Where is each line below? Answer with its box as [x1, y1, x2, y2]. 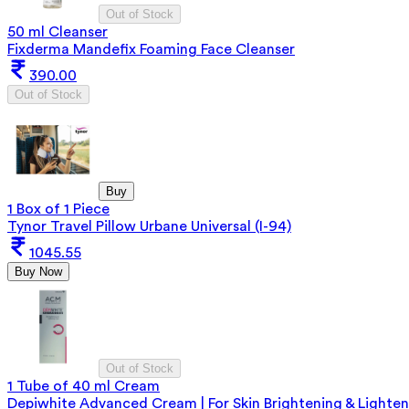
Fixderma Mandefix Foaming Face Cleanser [7, 42, 295, 58]
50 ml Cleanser [7, 25, 108, 40]
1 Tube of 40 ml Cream [7, 379, 160, 394]
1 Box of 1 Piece [7, 202, 110, 217]
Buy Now [15, 265, 62, 279]
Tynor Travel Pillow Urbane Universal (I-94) [7, 219, 291, 235]
